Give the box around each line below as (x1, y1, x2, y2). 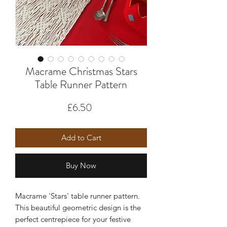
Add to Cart (61, 133, 101, 142)
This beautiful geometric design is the (15, 203, 141, 212)
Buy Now (66, 161, 96, 170)
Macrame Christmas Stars (25, 63, 137, 79)
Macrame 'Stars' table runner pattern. (15, 191, 140, 201)
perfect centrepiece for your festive (15, 214, 131, 224)
